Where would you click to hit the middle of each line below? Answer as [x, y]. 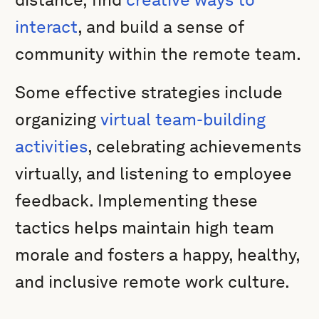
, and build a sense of [161, 27]
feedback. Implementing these [137, 200]
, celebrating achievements [195, 146]
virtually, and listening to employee [154, 173]
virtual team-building [181, 119]
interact [47, 27]
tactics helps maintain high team [145, 228]
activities [52, 146]
